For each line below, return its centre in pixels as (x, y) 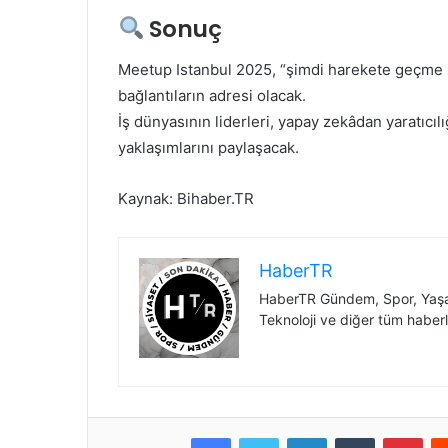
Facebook (260, 436)
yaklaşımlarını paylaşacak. (208, 147)
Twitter (300, 436)
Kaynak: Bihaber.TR (186, 198)
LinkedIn (352, 436)
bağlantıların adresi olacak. (212, 95)
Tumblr (395, 436)
